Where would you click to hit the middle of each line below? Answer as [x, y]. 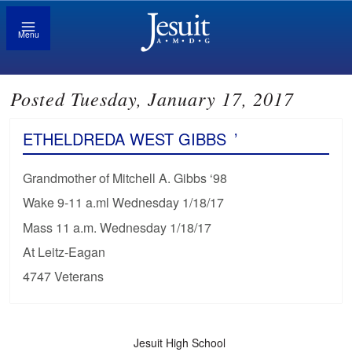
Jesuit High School [179, 342]
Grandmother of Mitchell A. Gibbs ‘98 [125, 178]
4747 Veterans [64, 276]
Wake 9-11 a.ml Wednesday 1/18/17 [124, 203]
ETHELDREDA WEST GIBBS [125, 139]
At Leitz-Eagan [64, 251]
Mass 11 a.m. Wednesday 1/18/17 [117, 227]
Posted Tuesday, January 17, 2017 [152, 99]
